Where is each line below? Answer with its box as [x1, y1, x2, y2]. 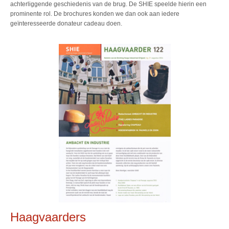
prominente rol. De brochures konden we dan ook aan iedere [10, 10, 179, 18]
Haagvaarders [10, 210, 86, 224]
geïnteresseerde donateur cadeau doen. [10, 20, 122, 28]
